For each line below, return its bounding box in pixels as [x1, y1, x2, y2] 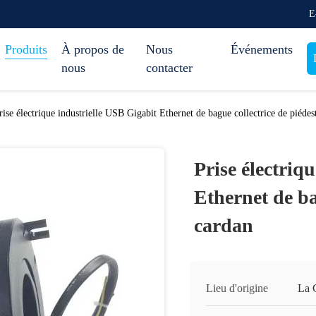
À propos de [61, 42, 124, 56]
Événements [231, 42, 293, 56]
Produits [5, 42, 47, 56]
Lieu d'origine [206, 282, 268, 294]
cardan [194, 214, 253, 236]
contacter [146, 61, 193, 75]
